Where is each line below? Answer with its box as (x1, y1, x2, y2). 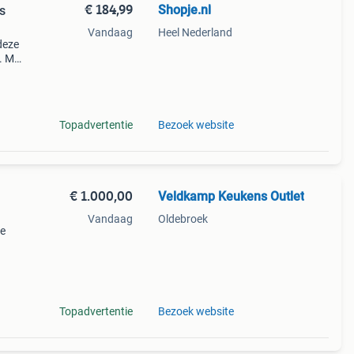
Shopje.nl (157, 2, 211, 17)
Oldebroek (157, 213, 208, 225)
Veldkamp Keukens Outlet (157, 189, 304, 204)
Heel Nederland (157, 26, 232, 39)
